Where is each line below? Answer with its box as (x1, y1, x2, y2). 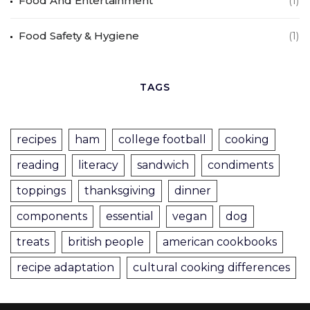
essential (106, 209, 154, 223)
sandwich (137, 158, 189, 172)
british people (68, 235, 144, 248)
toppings (17, 183, 66, 197)
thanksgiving (84, 183, 156, 197)
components (17, 209, 87, 223)
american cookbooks (163, 235, 277, 248)
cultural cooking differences (133, 260, 290, 274)
